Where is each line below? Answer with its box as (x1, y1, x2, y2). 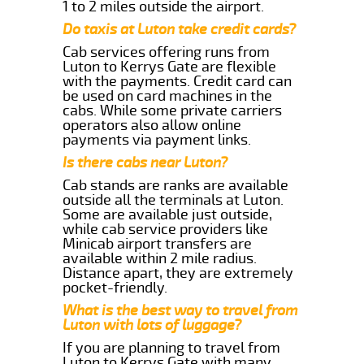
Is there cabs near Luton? (63, 153, 228, 171)
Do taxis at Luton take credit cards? (63, 19, 297, 38)
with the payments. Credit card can (63, 71, 292, 90)
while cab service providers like (63, 219, 269, 238)
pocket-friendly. (63, 278, 168, 297)
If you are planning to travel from (63, 338, 281, 357)
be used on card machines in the (63, 86, 273, 105)
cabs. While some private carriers (63, 101, 283, 119)
